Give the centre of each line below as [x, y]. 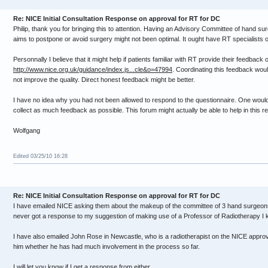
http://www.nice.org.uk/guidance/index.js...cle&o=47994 [93, 69]
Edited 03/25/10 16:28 [40, 156]
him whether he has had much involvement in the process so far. [106, 246]
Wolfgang [27, 130]
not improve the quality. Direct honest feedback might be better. [104, 80]
